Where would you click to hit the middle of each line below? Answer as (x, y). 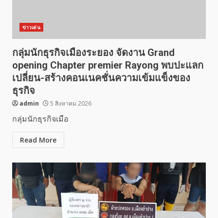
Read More (38, 140)
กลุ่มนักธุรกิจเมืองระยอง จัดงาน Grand (93, 53)
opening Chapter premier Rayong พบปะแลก (108, 65)
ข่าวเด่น (31, 27)
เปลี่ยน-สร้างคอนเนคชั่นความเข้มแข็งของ (101, 78)
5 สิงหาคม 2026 (70, 103)
